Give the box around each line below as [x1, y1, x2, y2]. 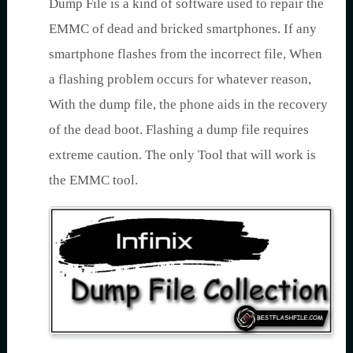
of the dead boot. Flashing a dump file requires [49, 122, 309, 137]
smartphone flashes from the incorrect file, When [49, 46, 322, 61]
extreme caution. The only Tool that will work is [49, 147, 316, 162]
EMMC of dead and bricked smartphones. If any [49, 21, 317, 36]
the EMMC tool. [49, 173, 138, 188]
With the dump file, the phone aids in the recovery [49, 97, 328, 112]
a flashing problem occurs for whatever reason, [49, 72, 311, 87]
